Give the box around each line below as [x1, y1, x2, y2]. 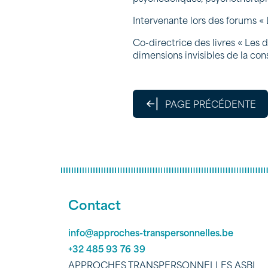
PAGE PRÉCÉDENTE [165, 96, 256, 111]
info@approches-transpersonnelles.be [68, 225, 233, 240]
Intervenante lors [133, 13, 208, 27]
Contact [68, 194, 121, 215]
